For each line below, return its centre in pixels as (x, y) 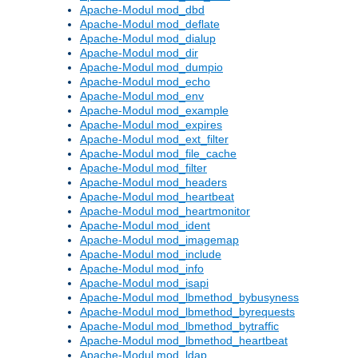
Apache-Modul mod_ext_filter (154, 139)
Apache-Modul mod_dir (139, 53)
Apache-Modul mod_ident (145, 226)
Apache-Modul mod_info (142, 269)
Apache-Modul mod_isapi (144, 283)
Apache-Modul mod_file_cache (158, 154)
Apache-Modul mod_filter (143, 168)
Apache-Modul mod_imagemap (159, 240)
